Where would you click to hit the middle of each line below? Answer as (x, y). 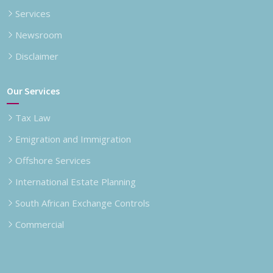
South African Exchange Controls (83, 203)
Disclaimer (37, 56)
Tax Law (33, 117)
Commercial (40, 224)
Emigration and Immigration (73, 139)
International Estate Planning (76, 181)
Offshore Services (53, 160)
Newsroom (39, 34)
